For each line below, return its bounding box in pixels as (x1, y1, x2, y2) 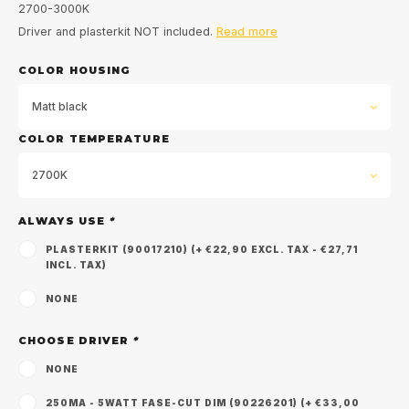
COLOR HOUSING (18, 64, 131, 77)
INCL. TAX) (46, 259, 107, 270)
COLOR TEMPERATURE (18, 132, 170, 145)
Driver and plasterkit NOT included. (18, 25, 216, 38)
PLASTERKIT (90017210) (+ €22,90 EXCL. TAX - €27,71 (46, 244, 358, 255)
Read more (216, 25, 278, 38)
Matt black (32, 100, 87, 113)
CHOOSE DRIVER (18, 334, 133, 347)
